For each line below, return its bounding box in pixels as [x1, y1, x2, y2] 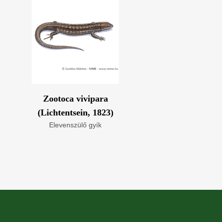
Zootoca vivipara [43, 94, 108, 104]
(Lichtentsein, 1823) [37, 108, 113, 117]
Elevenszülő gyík [49, 121, 102, 129]
